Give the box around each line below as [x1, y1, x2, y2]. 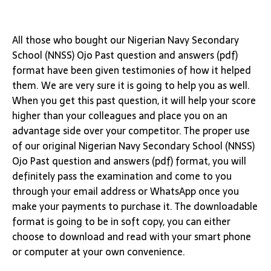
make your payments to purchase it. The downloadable [12, 198, 258, 214]
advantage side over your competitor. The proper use [12, 123, 250, 139]
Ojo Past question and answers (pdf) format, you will [12, 153, 246, 169]
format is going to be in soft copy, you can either [12, 214, 230, 229]
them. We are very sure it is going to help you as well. [12, 77, 250, 93]
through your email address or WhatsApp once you [12, 183, 239, 199]
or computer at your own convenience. [12, 244, 185, 260]
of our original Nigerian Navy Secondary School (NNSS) [12, 138, 255, 154]
